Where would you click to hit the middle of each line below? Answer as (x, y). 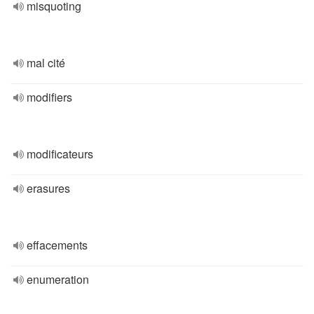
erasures (48, 188)
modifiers (49, 97)
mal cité (46, 63)
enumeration (58, 279)
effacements (57, 245)
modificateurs (60, 154)
